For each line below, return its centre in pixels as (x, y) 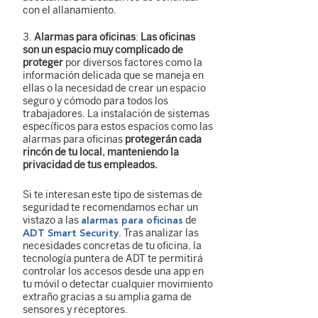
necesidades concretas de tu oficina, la (112, 246)
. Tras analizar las (159, 233)
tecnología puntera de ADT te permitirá (113, 259)
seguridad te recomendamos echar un (110, 208)
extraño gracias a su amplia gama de (107, 297)
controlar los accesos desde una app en (113, 272)
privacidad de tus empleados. (91, 165)
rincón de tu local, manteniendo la (101, 152)
